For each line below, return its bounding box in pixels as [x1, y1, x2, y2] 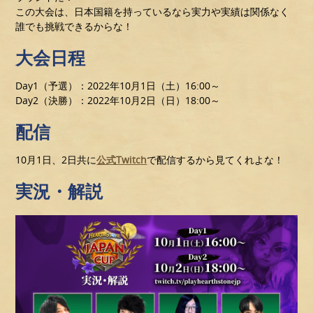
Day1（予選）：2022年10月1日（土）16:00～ [15, 78, 221, 92]
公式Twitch [96, 152, 147, 166]
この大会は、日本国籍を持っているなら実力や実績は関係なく [15, 4, 290, 18]
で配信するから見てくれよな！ [147, 152, 284, 166]
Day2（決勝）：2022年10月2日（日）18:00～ [15, 93, 221, 107]
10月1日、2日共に [15, 152, 97, 166]
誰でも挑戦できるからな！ [15, 19, 133, 33]
